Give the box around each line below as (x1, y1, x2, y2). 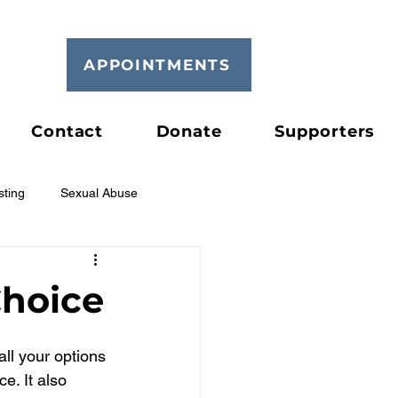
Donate (155, 122, 222, 141)
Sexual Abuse (60, 185, 138, 200)
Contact (30, 122, 104, 141)
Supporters (275, 122, 376, 141)
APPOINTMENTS (84, 56, 231, 74)
